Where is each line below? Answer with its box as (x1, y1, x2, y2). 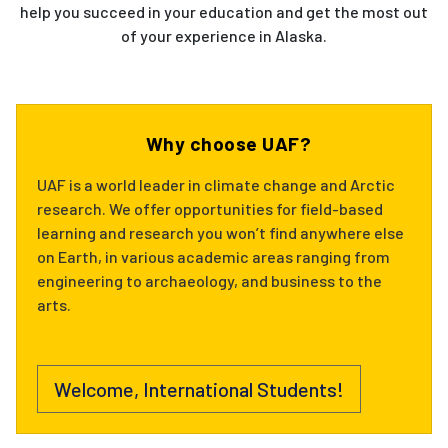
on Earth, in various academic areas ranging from (37, 246, 390, 266)
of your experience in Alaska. (121, 25, 327, 45)
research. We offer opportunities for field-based (37, 198, 383, 218)
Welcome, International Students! (54, 376, 344, 401)
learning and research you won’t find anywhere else (37, 222, 404, 242)
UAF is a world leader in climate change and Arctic (37, 174, 395, 194)
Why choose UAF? (136, 131, 312, 155)
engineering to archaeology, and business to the (37, 270, 382, 290)
